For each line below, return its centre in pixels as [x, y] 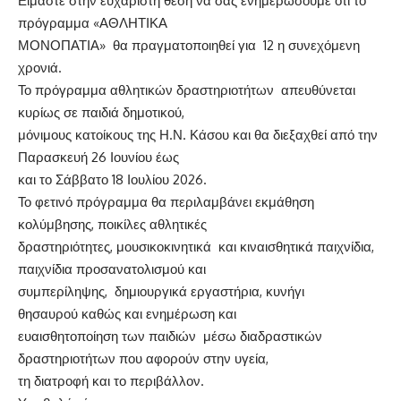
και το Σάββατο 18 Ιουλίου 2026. [112, 179]
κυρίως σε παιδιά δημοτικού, [101, 112]
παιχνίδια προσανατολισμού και [112, 269]
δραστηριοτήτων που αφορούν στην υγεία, [143, 358]
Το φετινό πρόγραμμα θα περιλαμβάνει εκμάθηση [166, 202]
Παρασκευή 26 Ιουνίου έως [98, 157]
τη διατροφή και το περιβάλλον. [111, 381]
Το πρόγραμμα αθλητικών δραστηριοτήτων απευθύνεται [187, 90]
